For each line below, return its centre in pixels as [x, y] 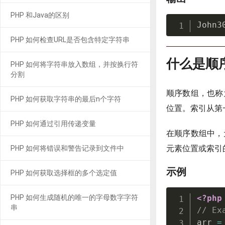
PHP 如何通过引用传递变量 [53, 124]
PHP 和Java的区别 [40, 15]
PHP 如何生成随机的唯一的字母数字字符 [74, 197]
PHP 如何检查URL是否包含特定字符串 [70, 40]
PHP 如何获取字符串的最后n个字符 [66, 99]
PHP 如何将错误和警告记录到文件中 [67, 148]
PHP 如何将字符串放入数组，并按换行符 [74, 64]
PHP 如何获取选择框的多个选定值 [64, 173]
